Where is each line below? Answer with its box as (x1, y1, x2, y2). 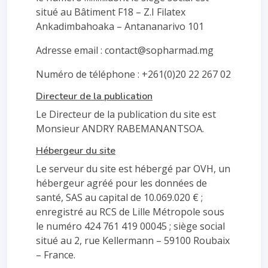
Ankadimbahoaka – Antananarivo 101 (36, 20, 204, 33)
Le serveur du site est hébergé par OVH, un (36, 162, 230, 175)
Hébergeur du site (36, 144, 115, 157)
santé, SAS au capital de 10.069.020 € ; (36, 191, 203, 204)
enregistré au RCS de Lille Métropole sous (36, 205, 224, 218)
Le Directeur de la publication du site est (36, 108, 216, 121)
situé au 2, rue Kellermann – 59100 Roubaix (36, 234, 230, 247)
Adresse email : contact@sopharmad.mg (36, 44, 214, 57)
